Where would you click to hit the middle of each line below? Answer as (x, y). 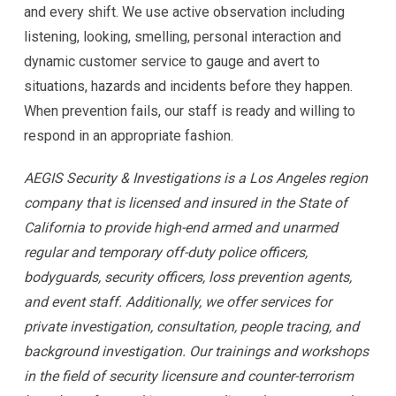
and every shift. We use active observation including (184, 11)
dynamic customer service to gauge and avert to (172, 61)
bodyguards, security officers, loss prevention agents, (188, 277)
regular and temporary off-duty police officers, (166, 252)
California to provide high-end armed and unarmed (181, 227)
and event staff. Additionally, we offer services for (178, 301)
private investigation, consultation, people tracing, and (191, 326)
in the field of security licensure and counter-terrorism (189, 376)
